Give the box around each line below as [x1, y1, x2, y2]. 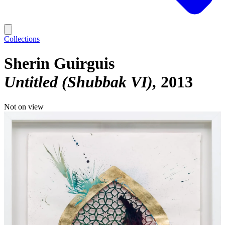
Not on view [4, 102, 44, 111]
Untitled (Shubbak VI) [4, 73, 153, 91]
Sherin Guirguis [4, 54, 115, 73]
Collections [4, 35, 40, 43]
